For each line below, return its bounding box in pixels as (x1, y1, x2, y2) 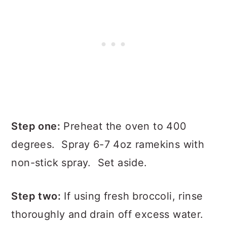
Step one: (11, 120, 60, 132)
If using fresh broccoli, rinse (61, 190, 203, 202)
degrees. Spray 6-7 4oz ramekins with (11, 138, 205, 150)
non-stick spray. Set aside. (11, 156, 147, 169)
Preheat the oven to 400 (60, 120, 187, 132)
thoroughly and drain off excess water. (11, 208, 207, 220)
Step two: (11, 190, 61, 202)
